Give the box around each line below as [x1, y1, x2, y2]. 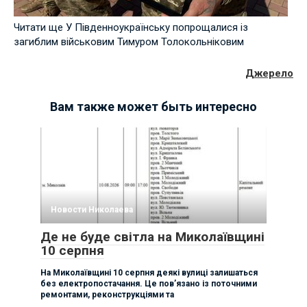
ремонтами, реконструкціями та [40, 289, 174, 299]
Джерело [245, 66, 293, 79]
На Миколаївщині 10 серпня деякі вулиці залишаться [40, 267, 258, 278]
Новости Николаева [51, 204, 133, 214]
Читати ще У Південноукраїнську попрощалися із [14, 21, 248, 34]
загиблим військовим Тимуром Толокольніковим [14, 35, 244, 48]
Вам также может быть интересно [50, 99, 257, 114]
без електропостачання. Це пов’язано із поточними [40, 278, 257, 288]
